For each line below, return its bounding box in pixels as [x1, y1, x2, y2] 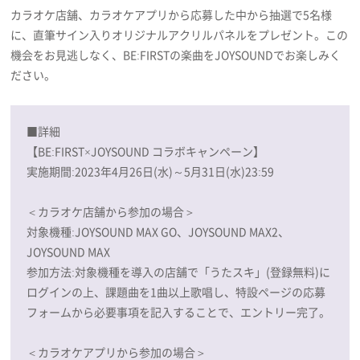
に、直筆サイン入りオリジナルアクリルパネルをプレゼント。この [10, 26, 349, 43]
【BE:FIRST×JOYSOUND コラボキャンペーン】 [27, 142, 265, 159]
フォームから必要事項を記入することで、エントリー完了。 [27, 303, 331, 320]
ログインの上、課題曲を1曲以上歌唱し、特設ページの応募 [27, 283, 326, 300]
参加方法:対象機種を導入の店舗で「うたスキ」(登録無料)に [27, 263, 331, 280]
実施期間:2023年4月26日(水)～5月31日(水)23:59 [27, 162, 275, 179]
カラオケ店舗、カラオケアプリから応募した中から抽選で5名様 [10, 6, 333, 22]
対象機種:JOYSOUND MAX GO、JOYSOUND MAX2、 [27, 223, 290, 239]
